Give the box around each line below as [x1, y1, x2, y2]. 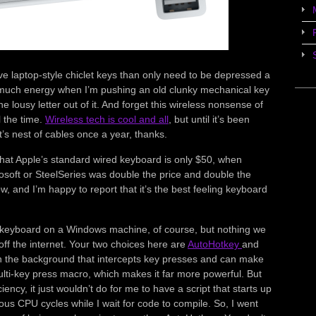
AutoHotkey [188, 238, 242, 250]
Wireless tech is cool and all [45, 114, 169, 125]
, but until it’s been [169, 114, 250, 125]
